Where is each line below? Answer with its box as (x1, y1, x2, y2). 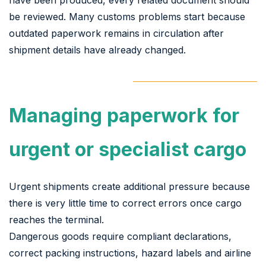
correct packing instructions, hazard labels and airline (9, 246, 251, 259)
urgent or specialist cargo (9, 137, 246, 161)
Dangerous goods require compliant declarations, (9, 230, 232, 242)
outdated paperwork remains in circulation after (9, 27, 224, 39)
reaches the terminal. (9, 213, 104, 226)
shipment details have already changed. (9, 43, 186, 56)
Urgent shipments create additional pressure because (9, 180, 250, 192)
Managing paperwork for (9, 103, 239, 127)
